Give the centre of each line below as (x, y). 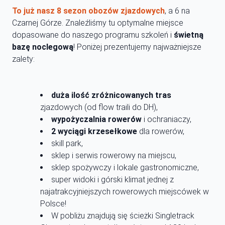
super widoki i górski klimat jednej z (113, 180)
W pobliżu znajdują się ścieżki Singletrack (123, 216)
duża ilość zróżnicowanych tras (111, 95)
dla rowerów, (161, 132)
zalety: (23, 59)
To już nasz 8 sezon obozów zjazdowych (88, 11)
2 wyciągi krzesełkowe (94, 132)
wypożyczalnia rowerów (96, 120)
